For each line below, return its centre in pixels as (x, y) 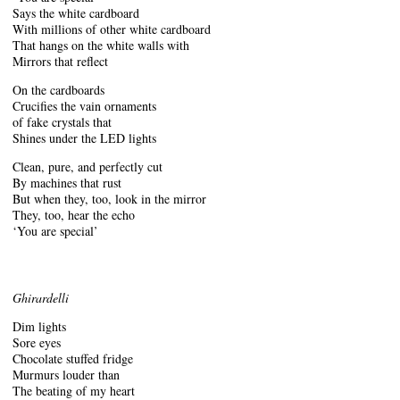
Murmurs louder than (66, 374)
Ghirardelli (41, 297)
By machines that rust (67, 182)
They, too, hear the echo (74, 214)
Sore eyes (37, 342)
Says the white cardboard (76, 12)
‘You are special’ (55, 230)
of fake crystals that (62, 121)
